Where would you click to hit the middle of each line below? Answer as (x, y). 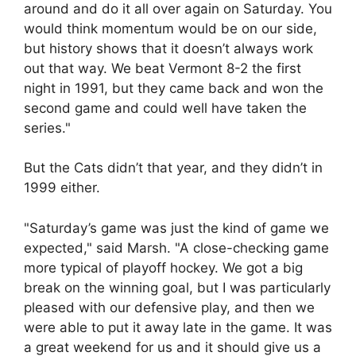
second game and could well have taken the (165, 108)
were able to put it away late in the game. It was (178, 327)
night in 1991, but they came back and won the (174, 88)
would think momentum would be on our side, (170, 28)
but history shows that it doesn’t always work (168, 48)
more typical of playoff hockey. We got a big (163, 267)
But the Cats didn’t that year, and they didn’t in (173, 168)
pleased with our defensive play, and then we (169, 307)
